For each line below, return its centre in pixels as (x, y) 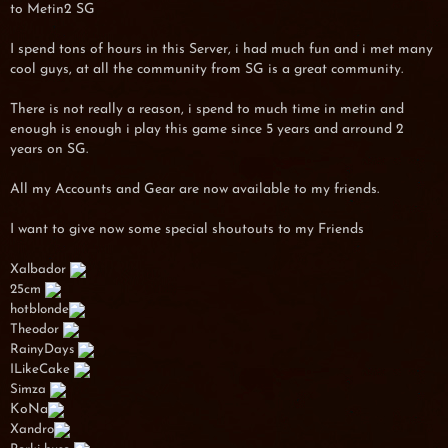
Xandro (32, 429)
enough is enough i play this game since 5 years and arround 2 (207, 129)
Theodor (36, 329)
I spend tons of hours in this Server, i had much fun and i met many (221, 49)
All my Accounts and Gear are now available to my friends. (194, 189)
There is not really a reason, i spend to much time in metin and (207, 109)
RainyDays (44, 349)
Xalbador (40, 269)
